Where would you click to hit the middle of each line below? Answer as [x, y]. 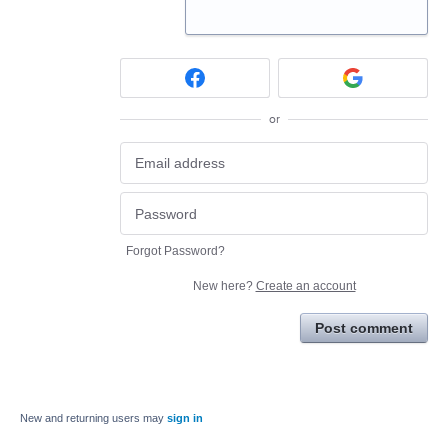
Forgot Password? [175, 250]
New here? [224, 285]
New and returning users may [93, 417]
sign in [185, 417]
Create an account [305, 285]
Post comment [364, 327]
